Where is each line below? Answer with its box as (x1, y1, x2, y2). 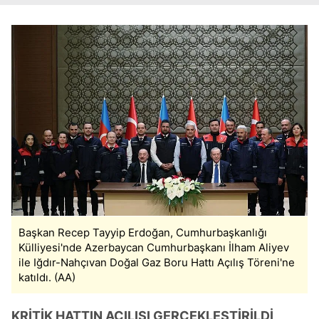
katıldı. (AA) (19, 271, 75, 285)
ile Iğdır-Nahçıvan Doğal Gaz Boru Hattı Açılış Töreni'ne (19, 256, 295, 270)
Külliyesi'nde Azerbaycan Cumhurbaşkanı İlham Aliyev (19, 241, 289, 255)
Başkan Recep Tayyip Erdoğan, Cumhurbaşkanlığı (19, 226, 267, 240)
